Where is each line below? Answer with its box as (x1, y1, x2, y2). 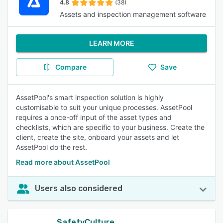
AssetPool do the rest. (16, 143, 87, 151)
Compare (55, 63, 87, 71)
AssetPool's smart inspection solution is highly (16, 93, 164, 102)
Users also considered (35, 184, 122, 193)
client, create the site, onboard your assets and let (16, 133, 179, 141)
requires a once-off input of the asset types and (16, 113, 172, 121)
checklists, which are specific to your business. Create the (16, 123, 205, 131)
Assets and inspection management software (60, 10, 206, 18)
